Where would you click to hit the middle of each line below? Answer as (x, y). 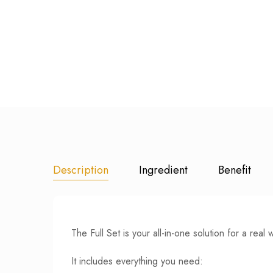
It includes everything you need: (137, 261)
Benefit (235, 170)
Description (81, 170)
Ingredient (163, 170)
